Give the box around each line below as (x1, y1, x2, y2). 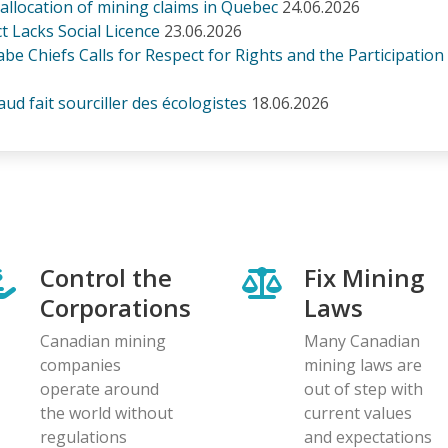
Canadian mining (40, 329, 166, 352)
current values (304, 401, 412, 424)
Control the (40, 260, 172, 294)
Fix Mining (304, 260, 424, 294)
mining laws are (304, 353, 422, 376)
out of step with (304, 377, 423, 400)
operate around (40, 377, 159, 400)
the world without (40, 401, 173, 424)
